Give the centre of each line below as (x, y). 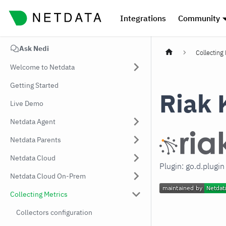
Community (199, 18)
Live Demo (27, 103)
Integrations (143, 18)
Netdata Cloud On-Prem (48, 176)
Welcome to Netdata (42, 67)
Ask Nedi (34, 48)
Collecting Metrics (39, 194)
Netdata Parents (36, 140)
